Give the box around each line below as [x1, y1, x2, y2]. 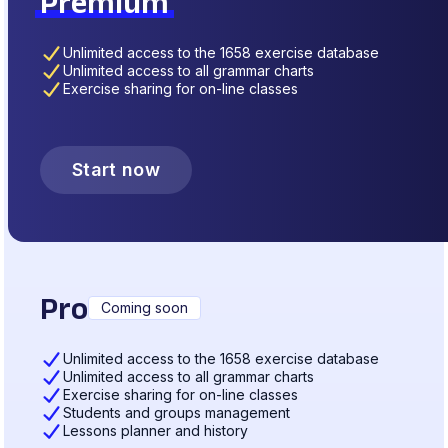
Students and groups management [62, 404, 290, 422]
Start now [72, 159, 161, 181]
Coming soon [101, 299, 188, 317]
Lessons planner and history [62, 422, 248, 440]
